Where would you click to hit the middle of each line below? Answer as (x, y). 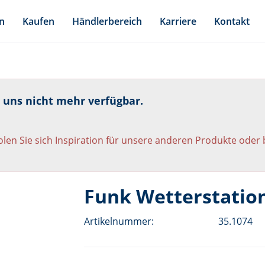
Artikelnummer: (119, 221)
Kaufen (38, 21)
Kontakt (232, 21)
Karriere (178, 21)
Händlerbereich (107, 21)
